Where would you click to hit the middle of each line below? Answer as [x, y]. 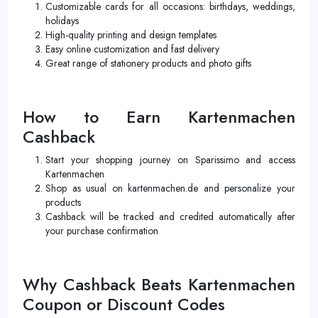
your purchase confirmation [102, 231]
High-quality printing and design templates [131, 35]
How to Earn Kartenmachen [159, 117]
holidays [62, 21]
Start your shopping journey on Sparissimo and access [170, 160]
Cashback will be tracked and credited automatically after [170, 216]
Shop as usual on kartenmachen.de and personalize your [170, 188]
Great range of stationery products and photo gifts [148, 63]
